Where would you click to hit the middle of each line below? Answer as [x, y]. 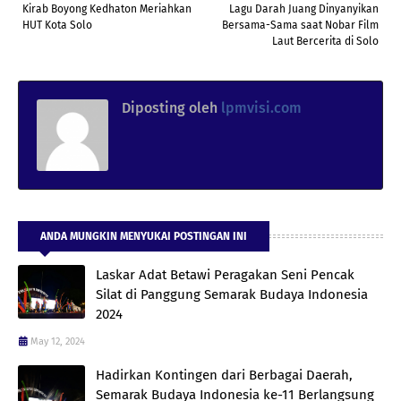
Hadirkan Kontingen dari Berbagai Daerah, [224, 375]
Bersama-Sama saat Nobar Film [300, 25]
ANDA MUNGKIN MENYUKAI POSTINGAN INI [144, 236]
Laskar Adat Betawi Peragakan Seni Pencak [225, 274]
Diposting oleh [170, 107]
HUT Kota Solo [57, 25]
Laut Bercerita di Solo [325, 41]
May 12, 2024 [58, 341]
